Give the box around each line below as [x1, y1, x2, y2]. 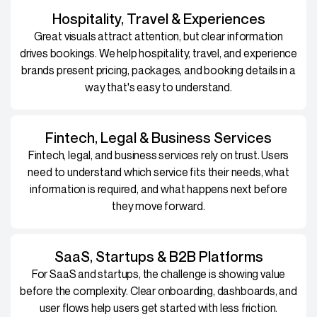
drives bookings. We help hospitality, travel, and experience [19, 45, 298, 60]
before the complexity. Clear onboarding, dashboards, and [20, 283, 297, 298]
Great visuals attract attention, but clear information [33, 28, 284, 43]
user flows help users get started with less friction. [39, 300, 278, 315]
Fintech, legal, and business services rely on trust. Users [28, 147, 289, 162]
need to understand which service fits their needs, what [28, 164, 289, 179]
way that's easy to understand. [85, 79, 232, 94]
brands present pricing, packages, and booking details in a [21, 62, 296, 77]
